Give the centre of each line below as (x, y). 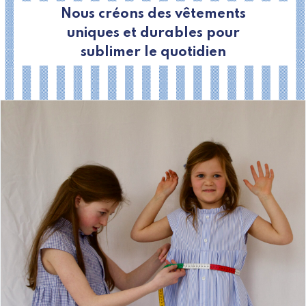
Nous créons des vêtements (153, 14)
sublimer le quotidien (153, 52)
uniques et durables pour (153, 33)
